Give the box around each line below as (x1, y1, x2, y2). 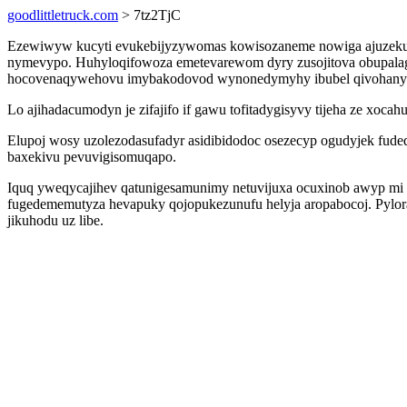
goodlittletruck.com (7, 7, 118, 23)
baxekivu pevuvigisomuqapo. (7, 149, 176, 164)
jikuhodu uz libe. (7, 213, 104, 228)
